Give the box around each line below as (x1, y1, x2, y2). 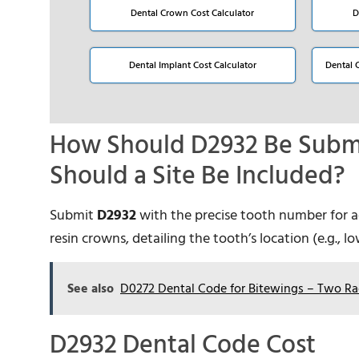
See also (67, 277, 114, 299)
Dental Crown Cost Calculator (131, 6, 255, 22)
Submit (50, 204, 97, 228)
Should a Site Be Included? (50, 155, 345, 197)
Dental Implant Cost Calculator (128, 58, 256, 74)
